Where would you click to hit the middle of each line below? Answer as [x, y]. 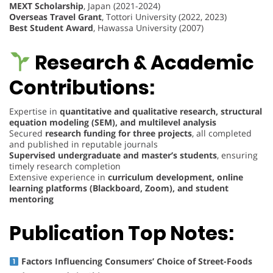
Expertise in [34, 111]
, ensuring [237, 155]
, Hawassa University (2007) [148, 28]
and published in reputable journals [83, 144]
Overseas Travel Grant [55, 17]
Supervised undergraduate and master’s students [113, 155]
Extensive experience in [58, 177]
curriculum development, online [175, 177]
